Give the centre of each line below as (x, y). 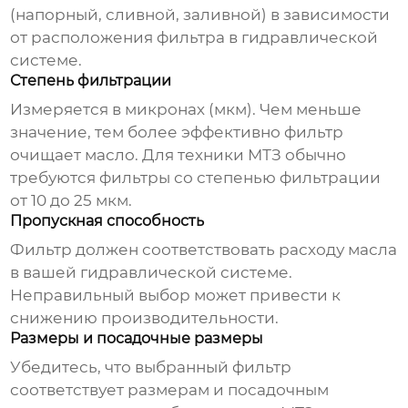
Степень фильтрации (91, 81)
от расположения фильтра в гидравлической (194, 38)
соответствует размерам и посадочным (170, 390)
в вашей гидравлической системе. (152, 273)
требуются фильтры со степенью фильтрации (196, 178)
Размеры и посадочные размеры (137, 339)
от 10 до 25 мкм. (71, 201)
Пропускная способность (107, 221)
